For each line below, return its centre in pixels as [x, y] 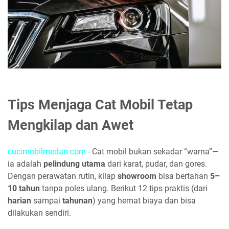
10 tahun [24, 189]
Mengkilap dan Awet [71, 125]
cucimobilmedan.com [47, 152]
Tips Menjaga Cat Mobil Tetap [100, 105]
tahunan [77, 201]
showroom [137, 176]
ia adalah [26, 164]
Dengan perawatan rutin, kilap [63, 176]
